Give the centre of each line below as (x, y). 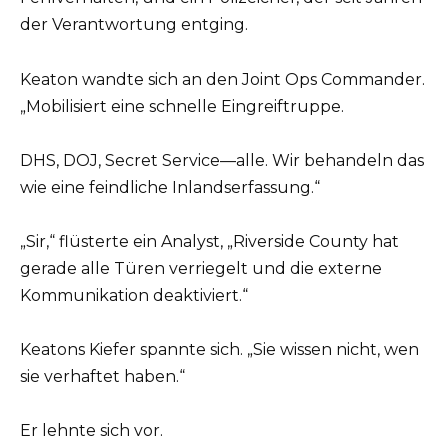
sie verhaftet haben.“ (102, 377)
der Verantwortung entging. (134, 25)
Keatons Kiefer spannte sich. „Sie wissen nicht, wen (219, 350)
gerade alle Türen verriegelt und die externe (201, 269)
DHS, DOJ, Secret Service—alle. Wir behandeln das (222, 160)
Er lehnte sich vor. (91, 431)
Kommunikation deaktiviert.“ (134, 296)
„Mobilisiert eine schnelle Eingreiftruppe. (182, 106)
